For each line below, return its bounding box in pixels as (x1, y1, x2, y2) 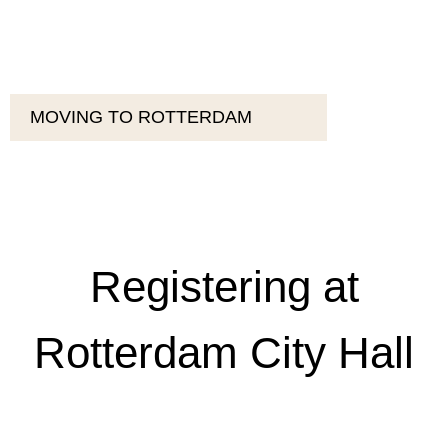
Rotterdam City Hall (34, 328, 414, 377)
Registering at (89, 262, 359, 311)
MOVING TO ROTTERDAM (30, 107, 252, 127)
